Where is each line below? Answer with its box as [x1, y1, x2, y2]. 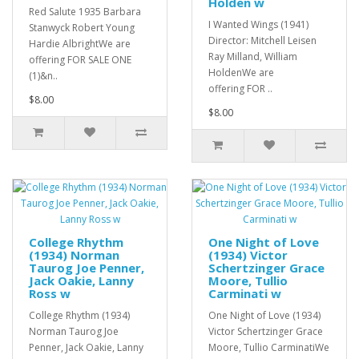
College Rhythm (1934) [29, 309, 130, 323]
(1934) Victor [208, 247, 288, 264]
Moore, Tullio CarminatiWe [208, 341, 329, 355]
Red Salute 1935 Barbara [29, 5, 141, 19]
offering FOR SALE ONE [29, 53, 131, 67]
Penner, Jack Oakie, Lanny [29, 341, 143, 355]
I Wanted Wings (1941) [208, 18, 309, 32]
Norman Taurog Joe [29, 325, 119, 339]
